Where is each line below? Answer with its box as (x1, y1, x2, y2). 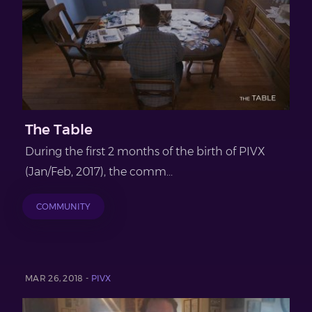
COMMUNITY (36, 201, 91, 212)
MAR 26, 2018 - (25, 273, 91, 284)
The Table (25, 121, 93, 139)
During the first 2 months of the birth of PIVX (25, 145, 265, 159)
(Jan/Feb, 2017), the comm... (25, 165, 173, 179)
